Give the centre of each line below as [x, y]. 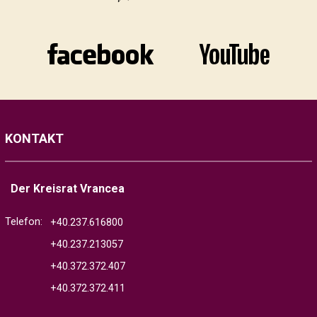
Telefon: [24, 221]
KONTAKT [35, 138]
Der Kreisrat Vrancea [68, 188]
